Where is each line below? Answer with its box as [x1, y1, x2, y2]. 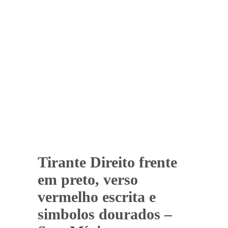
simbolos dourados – [38, 205, 172, 222]
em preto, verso [38, 170, 138, 188]
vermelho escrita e [38, 188, 156, 205]
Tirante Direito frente [38, 153, 177, 170]
